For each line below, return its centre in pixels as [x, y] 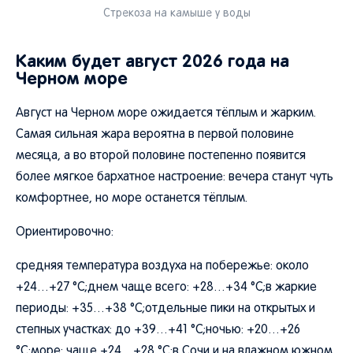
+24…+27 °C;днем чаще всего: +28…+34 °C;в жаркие [166, 288]
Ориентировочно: [65, 232]
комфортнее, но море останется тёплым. [132, 199]
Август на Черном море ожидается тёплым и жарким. [166, 113]
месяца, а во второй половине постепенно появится [161, 156]
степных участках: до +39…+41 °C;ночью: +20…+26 [158, 330]
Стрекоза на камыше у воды [176, 14]
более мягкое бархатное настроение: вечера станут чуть [175, 177]
